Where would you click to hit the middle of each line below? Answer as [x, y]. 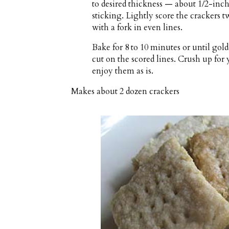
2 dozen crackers [150, 91]
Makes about [95, 91]
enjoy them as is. [123, 71]
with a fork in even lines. [138, 27]
